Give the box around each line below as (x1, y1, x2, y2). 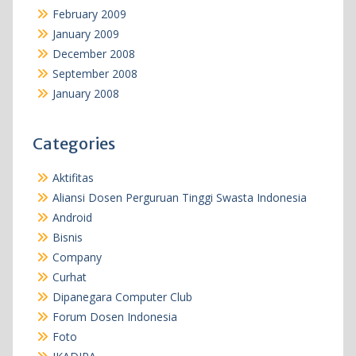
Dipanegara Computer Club (52, 288, 192, 304)
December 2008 (52, 45, 135, 61)
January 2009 (52, 25, 119, 41)
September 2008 (52, 65, 137, 81)
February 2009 (52, 6, 126, 21)
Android (52, 209, 92, 225)
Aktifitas (52, 169, 94, 185)
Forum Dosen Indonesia (52, 308, 177, 324)
